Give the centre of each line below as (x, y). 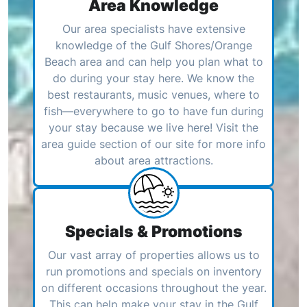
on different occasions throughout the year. (153, 287)
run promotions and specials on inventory (153, 271)
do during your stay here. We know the (153, 78)
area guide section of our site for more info (153, 144)
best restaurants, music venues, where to (153, 94)
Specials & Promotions (153, 231)
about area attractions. (153, 160)
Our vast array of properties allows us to (153, 255)
